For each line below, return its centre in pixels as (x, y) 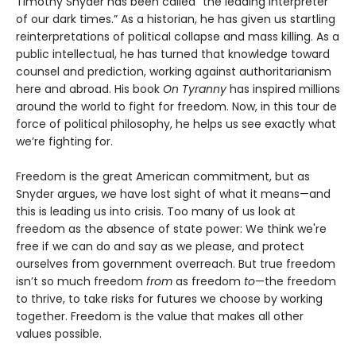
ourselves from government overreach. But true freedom (176, 263)
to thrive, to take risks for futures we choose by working (169, 298)
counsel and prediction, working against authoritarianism (174, 71)
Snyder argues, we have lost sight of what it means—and (173, 193)
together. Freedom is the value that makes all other (160, 316)
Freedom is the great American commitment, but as (163, 176)
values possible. (59, 333)
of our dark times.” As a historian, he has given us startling (176, 19)
